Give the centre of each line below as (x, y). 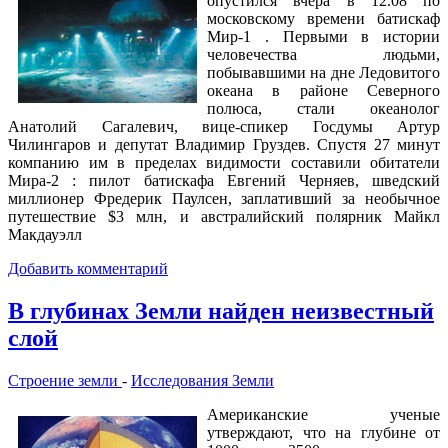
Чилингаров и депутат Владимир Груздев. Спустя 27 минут (224, 145)
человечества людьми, (323, 55)
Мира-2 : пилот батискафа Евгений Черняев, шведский (224, 181)
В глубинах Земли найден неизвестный (221, 311)
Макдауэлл (45, 235)
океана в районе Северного (323, 91)
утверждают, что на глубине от (323, 433)
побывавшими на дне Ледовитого (323, 73)
